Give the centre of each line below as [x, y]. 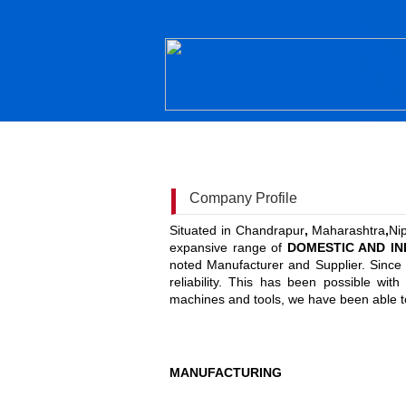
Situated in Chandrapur [237, 230]
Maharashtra [349, 230]
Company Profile [243, 198]
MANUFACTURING [227, 373]
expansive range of [228, 247]
